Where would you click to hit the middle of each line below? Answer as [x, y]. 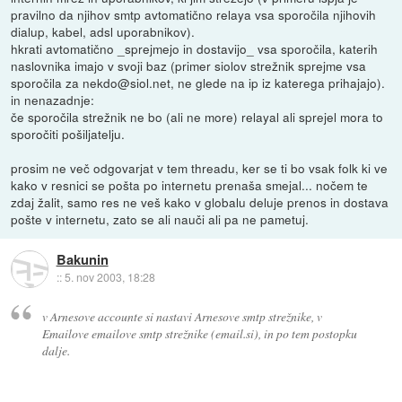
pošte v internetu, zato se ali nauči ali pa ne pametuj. [160, 219]
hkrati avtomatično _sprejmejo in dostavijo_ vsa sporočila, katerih [195, 49]
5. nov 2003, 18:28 [109, 277]
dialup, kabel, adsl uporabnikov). [103, 32]
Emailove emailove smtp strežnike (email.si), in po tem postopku [199, 333]
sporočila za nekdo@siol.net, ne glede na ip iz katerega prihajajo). [198, 83]
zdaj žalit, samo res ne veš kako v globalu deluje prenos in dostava [200, 202]
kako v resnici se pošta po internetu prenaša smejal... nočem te [190, 185]
